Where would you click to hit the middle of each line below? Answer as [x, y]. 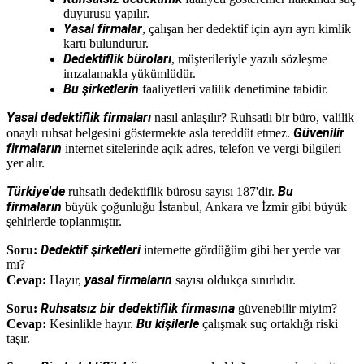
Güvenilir [319, 132]
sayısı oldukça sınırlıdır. [234, 279]
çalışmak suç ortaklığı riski [269, 323]
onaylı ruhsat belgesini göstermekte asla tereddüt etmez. [150, 132]
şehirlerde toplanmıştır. [64, 221]
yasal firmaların [128, 279]
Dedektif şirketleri [91, 249]
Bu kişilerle [168, 323]
